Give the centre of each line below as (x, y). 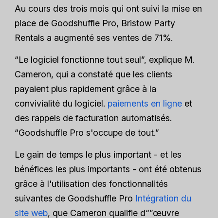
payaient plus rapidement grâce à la (85, 89)
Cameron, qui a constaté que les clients (93, 74)
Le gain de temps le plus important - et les (98, 154)
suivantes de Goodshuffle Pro (75, 198)
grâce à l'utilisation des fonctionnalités (91, 183)
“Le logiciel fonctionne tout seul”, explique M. (105, 59)
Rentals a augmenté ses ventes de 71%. (94, 37)
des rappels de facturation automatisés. (93, 118)
